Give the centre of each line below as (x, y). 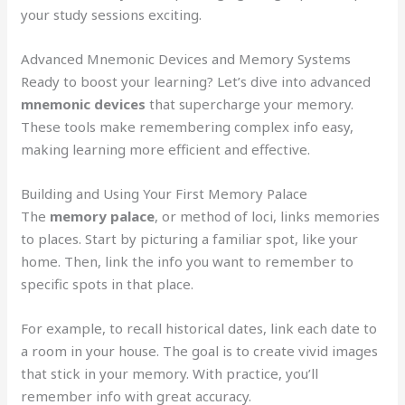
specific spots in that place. (108, 283)
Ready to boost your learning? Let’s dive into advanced (196, 81)
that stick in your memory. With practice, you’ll (170, 373)
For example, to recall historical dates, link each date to (199, 328)
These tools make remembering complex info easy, (188, 126)
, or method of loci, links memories (268, 216)
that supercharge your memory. (250, 104)
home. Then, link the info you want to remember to (188, 261)
